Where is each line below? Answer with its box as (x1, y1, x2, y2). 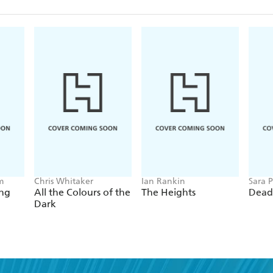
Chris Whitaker (34, 176, 93, 187)
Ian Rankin (141, 176, 185, 187)
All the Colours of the (34, 186, 130, 199)
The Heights (141, 186, 196, 199)
